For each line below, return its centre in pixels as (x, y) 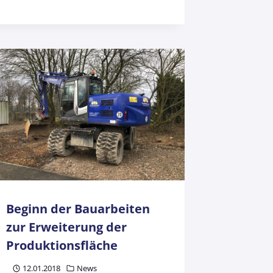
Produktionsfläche (62, 246)
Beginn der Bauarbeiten (78, 209)
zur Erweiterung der (67, 227)
